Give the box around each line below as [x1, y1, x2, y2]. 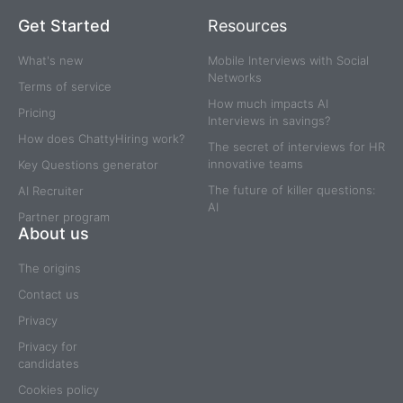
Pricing [18, 105, 56, 121]
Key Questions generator [18, 157, 158, 173]
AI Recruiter [18, 184, 84, 199]
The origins [18, 261, 81, 276]
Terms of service [18, 79, 112, 94]
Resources [208, 16, 287, 36]
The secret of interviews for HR [208, 139, 385, 155]
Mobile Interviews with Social [208, 53, 369, 68]
